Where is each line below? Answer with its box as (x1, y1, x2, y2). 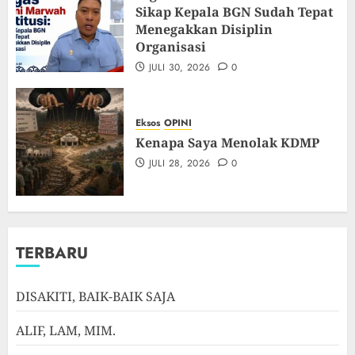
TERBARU (16, 242, 88, 265)
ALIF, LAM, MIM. (16, 322, 116, 340)
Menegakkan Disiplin (136, 21, 273, 39)
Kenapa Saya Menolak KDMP (136, 134, 319, 152)
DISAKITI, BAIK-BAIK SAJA (16, 288, 175, 306)
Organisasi (136, 38, 206, 56)
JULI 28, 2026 (148, 156, 211, 171)
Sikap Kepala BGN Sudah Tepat (136, 3, 333, 21)
